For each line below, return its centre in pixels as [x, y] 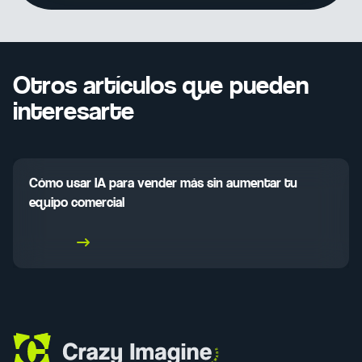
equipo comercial [77, 204]
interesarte [74, 114]
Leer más [51, 244]
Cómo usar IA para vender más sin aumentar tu [163, 184]
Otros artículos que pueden [161, 88]
